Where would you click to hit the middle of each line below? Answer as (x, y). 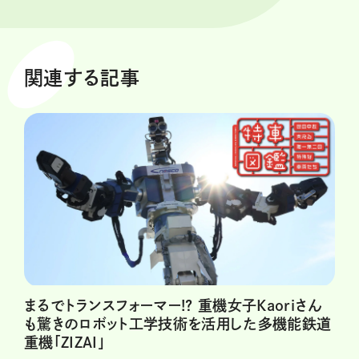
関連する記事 (82, 78)
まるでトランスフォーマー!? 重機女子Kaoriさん (173, 305)
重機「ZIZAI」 (65, 342)
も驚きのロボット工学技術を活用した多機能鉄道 (178, 323)
